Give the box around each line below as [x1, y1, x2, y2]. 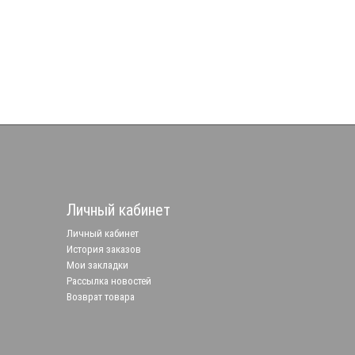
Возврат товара [66, 290, 135, 303]
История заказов [66, 242, 141, 255]
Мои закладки [66, 258, 128, 271]
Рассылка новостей [66, 274, 151, 287]
